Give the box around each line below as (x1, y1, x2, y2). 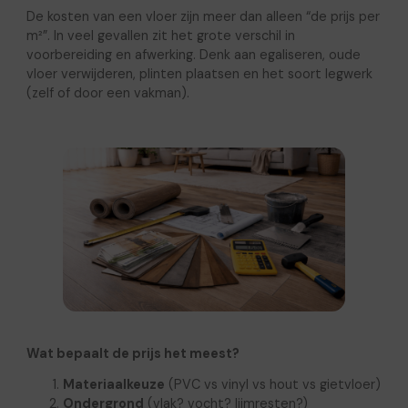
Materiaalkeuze (62, 376, 165, 393)
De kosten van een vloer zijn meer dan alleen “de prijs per (25, 8, 380, 25)
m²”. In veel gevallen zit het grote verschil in (25, 27, 295, 45)
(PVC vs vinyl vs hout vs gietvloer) (164, 376, 381, 393)
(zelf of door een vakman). (25, 85, 189, 102)
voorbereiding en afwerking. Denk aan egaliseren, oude (25, 46, 361, 64)
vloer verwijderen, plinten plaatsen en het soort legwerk (25, 66, 372, 83)
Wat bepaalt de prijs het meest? (25, 345, 240, 362)
